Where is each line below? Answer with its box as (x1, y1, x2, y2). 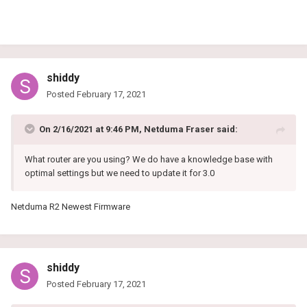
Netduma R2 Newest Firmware (11, 201, 130, 212)
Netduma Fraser (144, 124, 214, 135)
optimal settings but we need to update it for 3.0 (25, 168, 214, 179)
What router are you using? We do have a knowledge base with (25, 154, 273, 165)
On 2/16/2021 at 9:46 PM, (39, 124, 144, 135)
